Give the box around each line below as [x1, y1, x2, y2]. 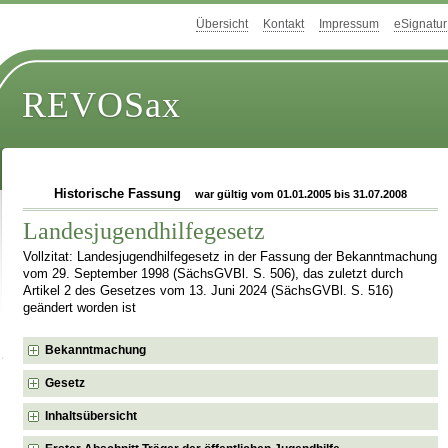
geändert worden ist [23, 300, 137, 315]
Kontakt [263, 17, 304, 32]
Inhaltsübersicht [45, 408, 138, 423]
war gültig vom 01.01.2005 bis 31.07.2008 [195, 188, 408, 200]
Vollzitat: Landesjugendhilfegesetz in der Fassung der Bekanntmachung [23, 249, 438, 264]
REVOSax [22, 85, 182, 126]
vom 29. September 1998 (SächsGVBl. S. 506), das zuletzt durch [23, 266, 404, 281]
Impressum [319, 17, 379, 32]
